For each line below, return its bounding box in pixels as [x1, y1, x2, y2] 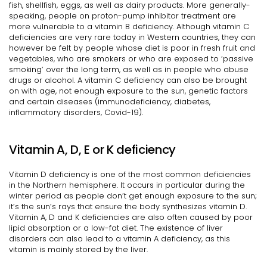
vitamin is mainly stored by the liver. [9, 244, 148, 256]
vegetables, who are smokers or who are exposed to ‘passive [9, 53, 253, 65]
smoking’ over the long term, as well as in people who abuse [9, 64, 249, 76]
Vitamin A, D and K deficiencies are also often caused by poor [9, 212, 253, 223]
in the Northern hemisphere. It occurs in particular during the [9, 179, 245, 191]
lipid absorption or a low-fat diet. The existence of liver [9, 222, 223, 234]
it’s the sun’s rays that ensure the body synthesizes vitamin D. [9, 201, 247, 213]
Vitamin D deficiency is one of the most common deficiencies [9, 169, 251, 181]
